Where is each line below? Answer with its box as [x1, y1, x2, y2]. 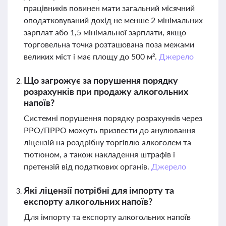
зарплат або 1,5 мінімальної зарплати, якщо [24, 27, 186, 37]
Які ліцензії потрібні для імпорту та [24, 185, 174, 196]
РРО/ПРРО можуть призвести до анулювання [24, 125, 195, 135]
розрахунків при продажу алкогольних [24, 86, 188, 97]
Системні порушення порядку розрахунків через [24, 113, 202, 123]
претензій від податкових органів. [24, 161, 151, 171]
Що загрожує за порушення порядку [24, 75, 178, 86]
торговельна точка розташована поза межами [24, 39, 194, 49]
